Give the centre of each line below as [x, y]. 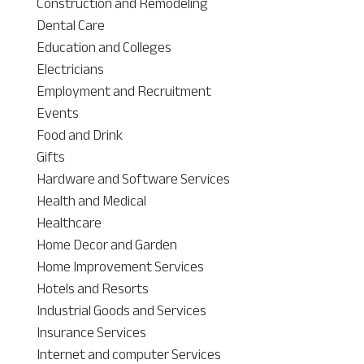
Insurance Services [91, 332]
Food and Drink [79, 134]
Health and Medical [91, 200]
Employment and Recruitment [123, 91]
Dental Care [70, 25]
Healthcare [69, 222]
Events [57, 113]
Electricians [70, 69]
